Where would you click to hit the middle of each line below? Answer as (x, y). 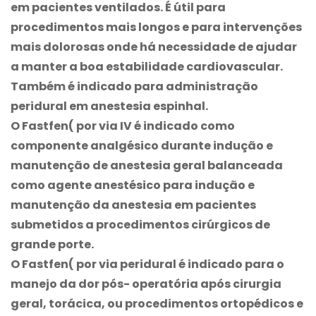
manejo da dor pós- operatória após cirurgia (146, 284)
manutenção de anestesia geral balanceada (147, 165)
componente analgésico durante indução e (142, 145)
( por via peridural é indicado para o (176, 264)
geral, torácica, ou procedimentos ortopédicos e (157, 303)
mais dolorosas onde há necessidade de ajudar (154, 47)
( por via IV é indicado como (152, 126)
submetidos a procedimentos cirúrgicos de (140, 224)
